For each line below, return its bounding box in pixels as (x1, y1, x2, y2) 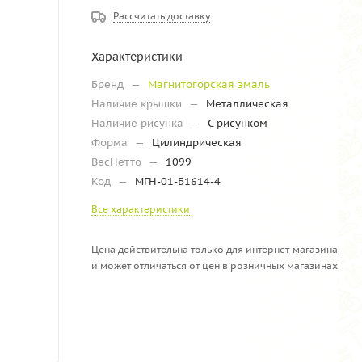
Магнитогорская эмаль (148, 77, 270, 91)
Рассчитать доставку (113, 9, 210, 22)
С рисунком (208, 116, 267, 130)
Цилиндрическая (152, 135, 242, 149)
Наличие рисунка (91, 116, 187, 130)
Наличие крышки (91, 96, 185, 111)
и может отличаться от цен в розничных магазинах (91, 259, 338, 271)
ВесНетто (91, 154, 145, 169)
